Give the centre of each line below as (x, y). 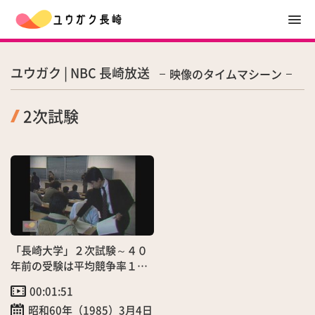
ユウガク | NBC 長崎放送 (80, 72)
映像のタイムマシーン (226, 74)
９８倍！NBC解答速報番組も (79, 281)
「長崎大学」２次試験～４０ (79, 250)
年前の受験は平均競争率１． (79, 266)
